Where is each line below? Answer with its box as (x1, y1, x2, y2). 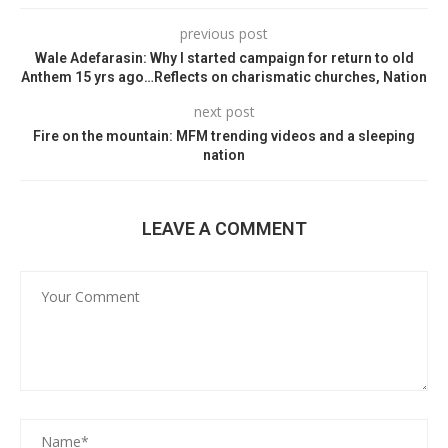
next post (193, 102, 255, 121)
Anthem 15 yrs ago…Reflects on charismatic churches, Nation (21, 69, 427, 85)
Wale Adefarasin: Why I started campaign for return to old (34, 50, 414, 66)
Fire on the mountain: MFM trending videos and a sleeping (33, 128, 415, 144)
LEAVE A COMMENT (141, 218, 307, 239)
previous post (180, 24, 268, 43)
